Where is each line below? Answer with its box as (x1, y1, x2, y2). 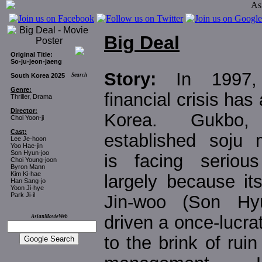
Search (71, 72, 87, 78)
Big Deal (104, 32, 180, 54)
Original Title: (11, 51, 53, 58)
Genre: (11, 86, 32, 93)
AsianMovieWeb (30, 213, 68, 219)
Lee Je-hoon (11, 135, 46, 142)
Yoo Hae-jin (11, 142, 43, 149)
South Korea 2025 (11, 72, 65, 79)
